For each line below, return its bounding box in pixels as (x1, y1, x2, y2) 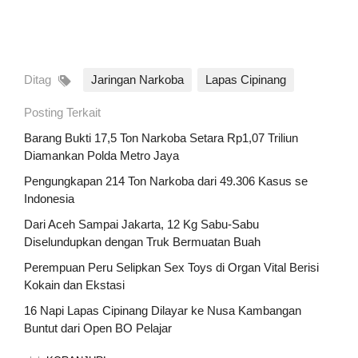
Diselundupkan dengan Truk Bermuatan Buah (24, 235, 261, 249)
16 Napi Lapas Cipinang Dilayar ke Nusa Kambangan (24, 304, 301, 318)
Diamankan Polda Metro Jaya (24, 149, 179, 163)
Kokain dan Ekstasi (24, 278, 125, 292)
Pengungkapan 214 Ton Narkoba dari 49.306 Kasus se (24, 174, 308, 189)
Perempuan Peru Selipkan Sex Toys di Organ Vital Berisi (24, 261, 319, 275)
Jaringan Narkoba (91, 73, 184, 87)
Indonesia (24, 192, 74, 206)
